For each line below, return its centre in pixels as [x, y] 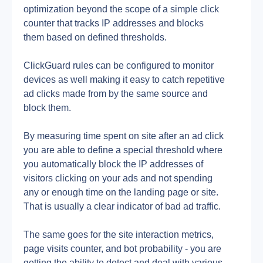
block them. [47, 108]
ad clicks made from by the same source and [116, 94]
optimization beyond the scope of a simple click [121, 9]
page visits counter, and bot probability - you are [122, 249]
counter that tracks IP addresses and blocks [114, 23]
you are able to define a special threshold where [123, 150]
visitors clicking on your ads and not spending [118, 178]
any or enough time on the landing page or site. [121, 192]
